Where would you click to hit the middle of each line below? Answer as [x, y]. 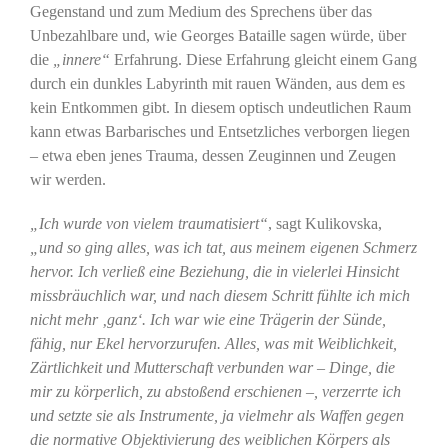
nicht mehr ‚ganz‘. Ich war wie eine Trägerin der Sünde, [207, 319]
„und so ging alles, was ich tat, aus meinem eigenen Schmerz [223, 247]
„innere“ [81, 59]
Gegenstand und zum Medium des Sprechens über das [200, 11]
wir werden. [67, 179]
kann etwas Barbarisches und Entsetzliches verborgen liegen [219, 131]
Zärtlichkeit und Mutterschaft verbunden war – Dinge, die [212, 367]
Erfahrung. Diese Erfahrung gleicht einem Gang [263, 59]
